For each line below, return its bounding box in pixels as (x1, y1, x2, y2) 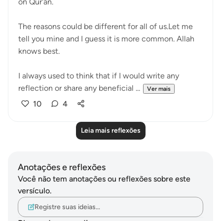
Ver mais (147, 85, 171, 92)
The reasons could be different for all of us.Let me (18, 22, 193, 31)
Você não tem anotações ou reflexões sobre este (18, 174, 190, 184)
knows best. (18, 46, 60, 56)
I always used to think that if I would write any (18, 71, 179, 80)
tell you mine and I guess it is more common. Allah (18, 34, 194, 43)
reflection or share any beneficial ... (18, 83, 140, 93)
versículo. (18, 186, 52, 195)
